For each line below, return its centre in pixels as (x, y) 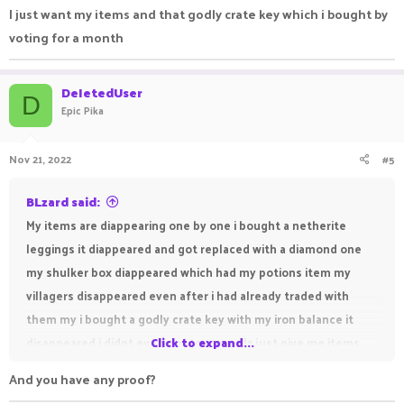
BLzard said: (63, 202)
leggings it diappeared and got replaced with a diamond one (194, 248)
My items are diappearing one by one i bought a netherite (186, 225)
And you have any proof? (83, 379)
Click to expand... (202, 342)
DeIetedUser (102, 92)
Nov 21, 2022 (40, 159)
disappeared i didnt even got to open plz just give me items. (194, 342)
